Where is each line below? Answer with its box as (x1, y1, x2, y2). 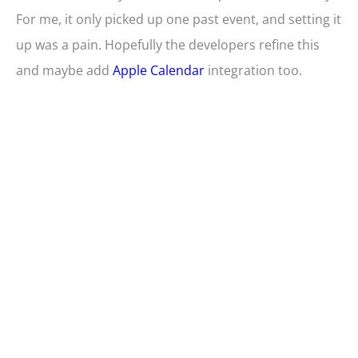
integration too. (205, 62, 302, 80)
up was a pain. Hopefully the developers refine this (16, 36, 320, 54)
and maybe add (16, 62, 113, 80)
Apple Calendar (113, 62, 205, 80)
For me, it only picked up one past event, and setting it (16, 10, 341, 29)
